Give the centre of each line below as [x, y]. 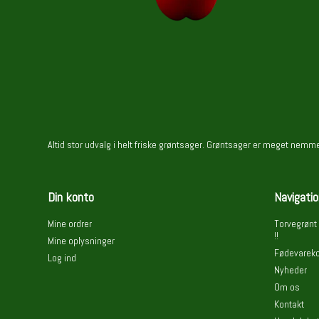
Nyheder [290, 270]
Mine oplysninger [82, 241]
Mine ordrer [70, 224]
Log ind [62, 258]
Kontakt [289, 304]
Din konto [71, 197]
